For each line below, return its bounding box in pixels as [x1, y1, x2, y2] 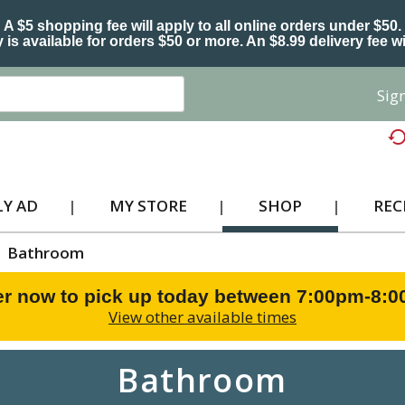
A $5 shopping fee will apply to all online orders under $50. [4, 18, 401, 33]
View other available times [108, 306, 297, 327]
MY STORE [108, 195, 187, 216]
